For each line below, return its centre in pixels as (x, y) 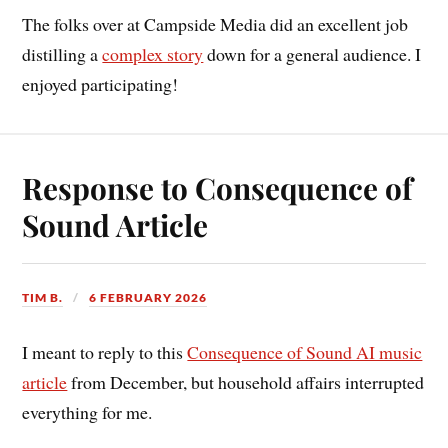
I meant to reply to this (105, 351)
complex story (153, 54)
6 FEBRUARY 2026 (148, 297)
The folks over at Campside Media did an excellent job (215, 24)
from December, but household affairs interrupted (246, 381)
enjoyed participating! (100, 84)
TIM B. (43, 297)
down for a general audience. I (312, 54)
